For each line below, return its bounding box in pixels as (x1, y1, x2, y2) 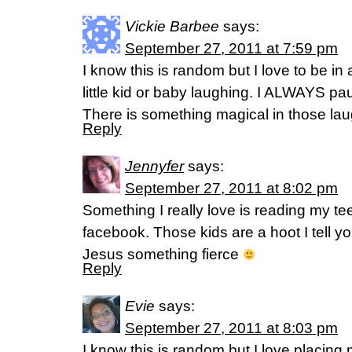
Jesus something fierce (82, 246, 243, 262)
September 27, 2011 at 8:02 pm (125, 180, 338, 196)
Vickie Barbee (125, 18, 219, 35)
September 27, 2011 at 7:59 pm (125, 40, 338, 57)
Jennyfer (125, 158, 184, 174)
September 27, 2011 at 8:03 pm (125, 320, 338, 336)
